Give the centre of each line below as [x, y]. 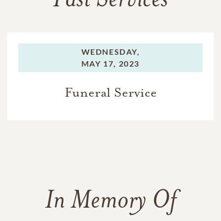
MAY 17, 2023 [110, 63]
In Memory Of [110, 202]
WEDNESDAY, [110, 51]
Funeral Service [110, 92]
